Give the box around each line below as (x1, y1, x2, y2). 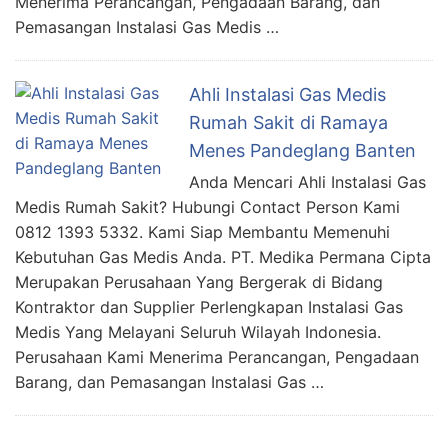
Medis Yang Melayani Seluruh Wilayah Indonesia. (15, 322, 381, 342)
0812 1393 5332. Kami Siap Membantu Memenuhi (15, 222, 390, 242)
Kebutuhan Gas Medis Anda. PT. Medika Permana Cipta (15, 247, 431, 267)
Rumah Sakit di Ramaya (189, 112, 388, 133)
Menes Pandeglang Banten (189, 140, 416, 161)
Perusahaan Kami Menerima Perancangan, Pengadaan (15, 347, 419, 367)
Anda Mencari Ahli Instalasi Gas (189, 172, 426, 192)
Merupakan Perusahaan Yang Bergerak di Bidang (15, 272, 383, 292)
